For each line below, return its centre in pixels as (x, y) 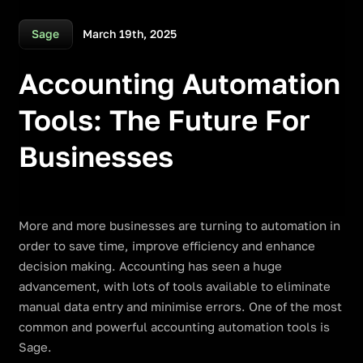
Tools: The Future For (164, 120)
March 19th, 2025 (130, 34)
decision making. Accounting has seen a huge (150, 266)
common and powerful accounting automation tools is (174, 327)
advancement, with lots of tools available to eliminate (174, 286)
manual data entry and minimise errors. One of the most (180, 306)
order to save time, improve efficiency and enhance (167, 246)
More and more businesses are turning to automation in (179, 225)
